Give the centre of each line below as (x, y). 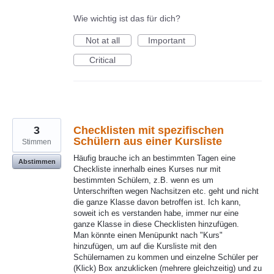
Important (167, 41)
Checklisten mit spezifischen (149, 131)
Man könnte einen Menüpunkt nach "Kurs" (148, 235)
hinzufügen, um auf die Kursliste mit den (145, 246)
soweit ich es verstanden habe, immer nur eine (156, 213)
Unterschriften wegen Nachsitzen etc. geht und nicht (166, 191)
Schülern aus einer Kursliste (148, 142)
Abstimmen (37, 162)
